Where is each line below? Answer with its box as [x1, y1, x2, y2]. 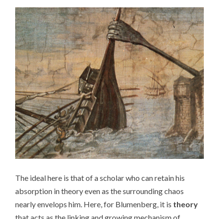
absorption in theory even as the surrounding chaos [15, 186, 184, 196]
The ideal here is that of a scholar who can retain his [15, 173, 185, 182]
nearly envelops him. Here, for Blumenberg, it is [15, 199, 174, 209]
